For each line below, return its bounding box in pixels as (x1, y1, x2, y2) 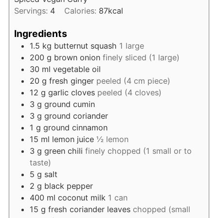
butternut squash (54, 41, 117, 51)
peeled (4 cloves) (97, 88, 162, 98)
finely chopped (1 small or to (85, 146, 192, 156)
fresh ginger (49, 76, 94, 86)
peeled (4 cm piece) (96, 76, 170, 86)
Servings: (14, 5, 50, 16)
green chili (44, 146, 83, 156)
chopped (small (132, 204, 190, 215)
